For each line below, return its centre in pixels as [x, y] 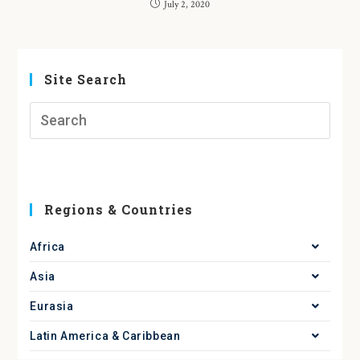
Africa [48, 247]
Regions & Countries [119, 210]
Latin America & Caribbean [105, 336]
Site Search [86, 80]
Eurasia [52, 307]
